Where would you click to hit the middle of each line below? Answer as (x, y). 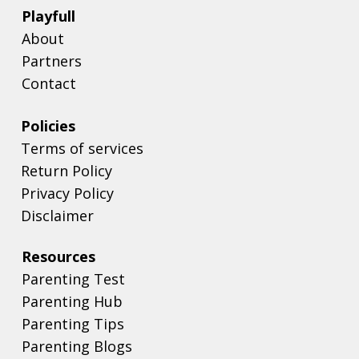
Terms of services (82, 148)
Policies (48, 125)
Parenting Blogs (77, 347)
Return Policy (67, 170)
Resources (58, 257)
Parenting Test (73, 279)
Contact (48, 84)
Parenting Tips (73, 324)
